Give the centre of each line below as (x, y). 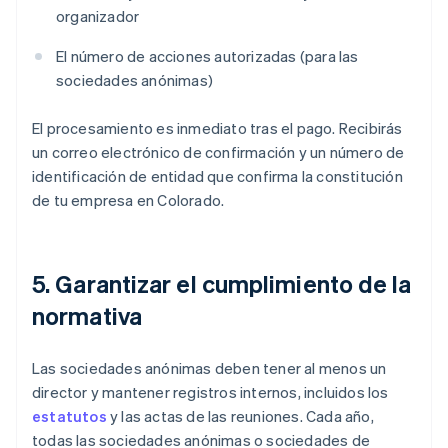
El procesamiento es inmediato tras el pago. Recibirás (217, 128)
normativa (87, 316)
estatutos (69, 416)
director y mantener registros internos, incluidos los (210, 392)
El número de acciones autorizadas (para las (207, 56)
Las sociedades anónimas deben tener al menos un (209, 368)
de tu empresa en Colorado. (128, 200)
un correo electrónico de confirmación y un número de (218, 152)
